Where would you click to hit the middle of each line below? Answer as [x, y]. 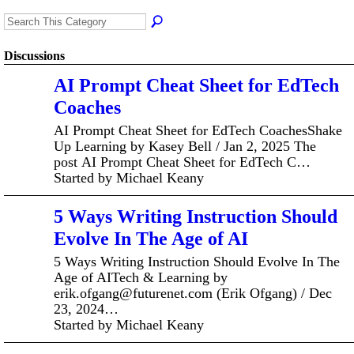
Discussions [34, 56]
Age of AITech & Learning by [141, 277]
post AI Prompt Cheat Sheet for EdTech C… [182, 162]
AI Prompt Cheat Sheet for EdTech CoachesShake [198, 130]
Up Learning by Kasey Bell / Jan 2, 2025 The [185, 146]
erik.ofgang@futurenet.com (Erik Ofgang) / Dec [193, 293]
